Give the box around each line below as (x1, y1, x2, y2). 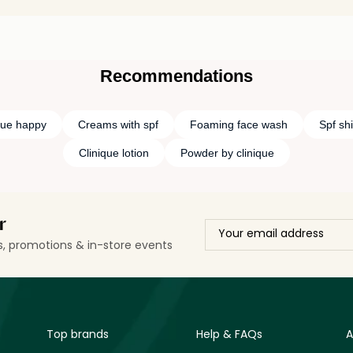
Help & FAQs (196, 325, 262, 342)
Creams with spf (77, 117, 158, 131)
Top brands (46, 325, 109, 342)
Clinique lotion (79, 146, 149, 159)
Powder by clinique (180, 146, 274, 159)
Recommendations (100, 65, 253, 86)
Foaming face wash (189, 117, 288, 131)
